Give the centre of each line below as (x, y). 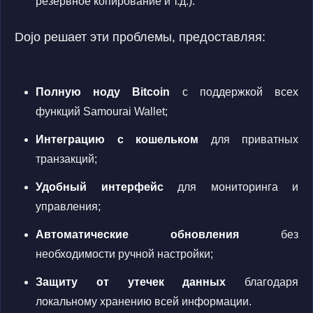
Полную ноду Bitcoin (103, 92)
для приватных (248, 139)
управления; (68, 206)
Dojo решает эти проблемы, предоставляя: (140, 37)
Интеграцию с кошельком (117, 139)
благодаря (262, 282)
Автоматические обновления (137, 234)
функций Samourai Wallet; (102, 111)
